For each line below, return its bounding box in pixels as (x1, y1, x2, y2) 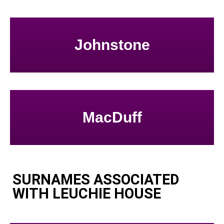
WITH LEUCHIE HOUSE (12, 184, 161, 202)
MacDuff (82, 109, 142, 126)
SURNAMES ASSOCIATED (12, 170, 179, 188)
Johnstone (74, 36, 150, 53)
